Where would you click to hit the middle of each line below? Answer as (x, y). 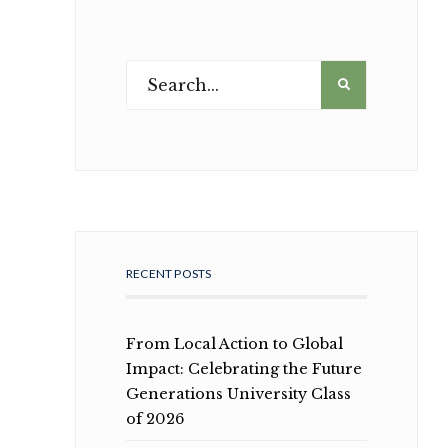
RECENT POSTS (168, 273)
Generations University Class (238, 393)
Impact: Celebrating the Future (243, 368)
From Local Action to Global (234, 343)
